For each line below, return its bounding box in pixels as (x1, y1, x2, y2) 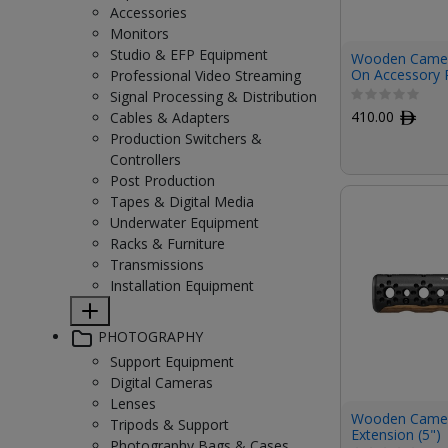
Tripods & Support (110, 414, 229, 434)
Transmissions (110, 255, 204, 274)
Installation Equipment (110, 276, 254, 295)
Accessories (110, 3, 187, 22)
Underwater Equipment (110, 213, 259, 232)
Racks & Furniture (110, 234, 225, 253)
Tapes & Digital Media (110, 192, 254, 211)
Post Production (110, 171, 215, 190)
